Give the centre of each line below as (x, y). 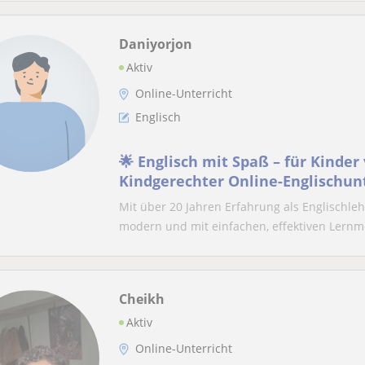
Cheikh (142, 299)
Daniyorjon (156, 44)
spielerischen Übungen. (206, 200)
